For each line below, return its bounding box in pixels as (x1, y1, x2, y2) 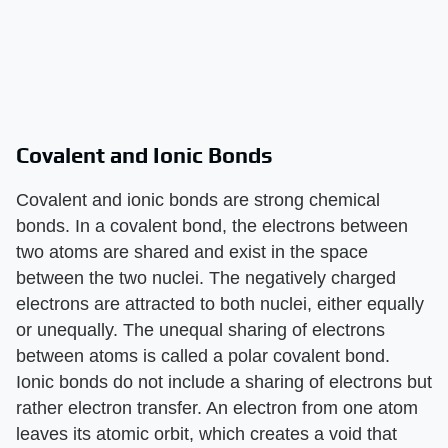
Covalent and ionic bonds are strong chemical (16, 190, 380, 211)
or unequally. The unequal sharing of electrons (16, 320, 385, 341)
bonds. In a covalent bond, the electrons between (16, 216, 408, 237)
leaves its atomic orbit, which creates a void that (16, 424, 397, 445)
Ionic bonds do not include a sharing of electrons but (16, 372, 432, 393)
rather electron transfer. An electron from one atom (16, 398, 418, 419)
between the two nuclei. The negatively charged (16, 268, 396, 289)
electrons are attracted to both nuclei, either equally (16, 294, 424, 315)
